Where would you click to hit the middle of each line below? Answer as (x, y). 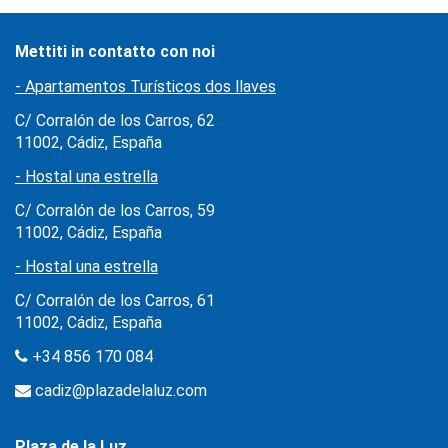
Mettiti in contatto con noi (115, 51)
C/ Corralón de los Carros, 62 (115, 120)
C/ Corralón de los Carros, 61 (115, 300)
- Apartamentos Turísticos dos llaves (145, 86)
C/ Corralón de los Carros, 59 (115, 210)
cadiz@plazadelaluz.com (121, 390)
